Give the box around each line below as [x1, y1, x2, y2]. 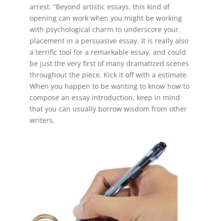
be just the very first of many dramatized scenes [29, 59, 189, 68]
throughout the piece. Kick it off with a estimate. [29, 70, 188, 79]
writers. [29, 115, 55, 125]
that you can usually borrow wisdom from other [29, 104, 187, 113]
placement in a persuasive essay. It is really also [29, 36, 188, 45]
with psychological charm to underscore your [29, 25, 179, 34]
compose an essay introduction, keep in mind [29, 93, 180, 102]
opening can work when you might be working [29, 13, 182, 23]
